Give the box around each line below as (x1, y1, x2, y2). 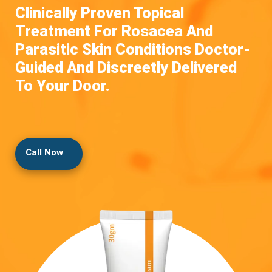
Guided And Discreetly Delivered (15, 59, 237, 76)
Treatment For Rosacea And (15, 22, 213, 40)
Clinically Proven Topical (15, 4, 184, 22)
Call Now (25, 147, 63, 158)
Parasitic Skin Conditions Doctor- (15, 41, 250, 58)
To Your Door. (15, 77, 110, 95)
